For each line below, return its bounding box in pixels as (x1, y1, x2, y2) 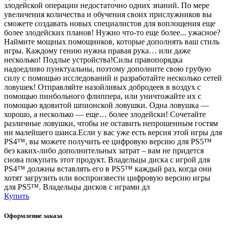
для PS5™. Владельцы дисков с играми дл (4, 182, 150, 191)
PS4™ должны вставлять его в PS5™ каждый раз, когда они (4, 164, 212, 173)
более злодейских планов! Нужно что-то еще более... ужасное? (4, 28, 220, 37)
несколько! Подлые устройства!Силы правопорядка (4, 55, 183, 64)
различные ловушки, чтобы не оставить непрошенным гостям (4, 119, 218, 128)
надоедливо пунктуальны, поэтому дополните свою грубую (4, 64, 211, 73)
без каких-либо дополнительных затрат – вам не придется (4, 146, 204, 155)
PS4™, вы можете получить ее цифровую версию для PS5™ (4, 137, 212, 146)
